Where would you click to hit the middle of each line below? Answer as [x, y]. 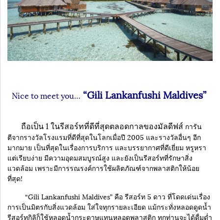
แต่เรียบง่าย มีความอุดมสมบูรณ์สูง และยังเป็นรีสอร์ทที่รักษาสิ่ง [100, 157]
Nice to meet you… [46, 95]
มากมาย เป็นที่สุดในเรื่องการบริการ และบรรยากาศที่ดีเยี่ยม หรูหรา [107, 147]
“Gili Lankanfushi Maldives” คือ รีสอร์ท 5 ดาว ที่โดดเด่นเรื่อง [109, 196]
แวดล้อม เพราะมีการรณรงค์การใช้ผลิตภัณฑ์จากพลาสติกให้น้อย [103, 168]
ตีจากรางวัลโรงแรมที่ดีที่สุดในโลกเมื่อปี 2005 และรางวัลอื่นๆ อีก [104, 137]
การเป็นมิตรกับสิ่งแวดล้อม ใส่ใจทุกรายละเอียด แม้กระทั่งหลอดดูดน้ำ [109, 206]
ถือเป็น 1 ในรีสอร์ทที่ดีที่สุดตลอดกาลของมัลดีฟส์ [95, 125]
